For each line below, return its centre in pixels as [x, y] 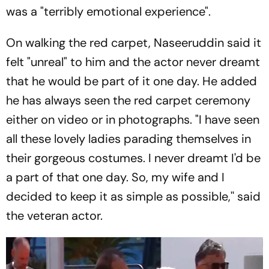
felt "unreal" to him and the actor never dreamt [133, 62]
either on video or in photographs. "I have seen [133, 119]
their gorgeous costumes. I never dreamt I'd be [133, 158]
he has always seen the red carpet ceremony [128, 100]
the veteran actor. [54, 215]
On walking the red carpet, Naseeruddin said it [134, 42]
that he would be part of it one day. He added [131, 81]
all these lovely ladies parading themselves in [128, 138]
